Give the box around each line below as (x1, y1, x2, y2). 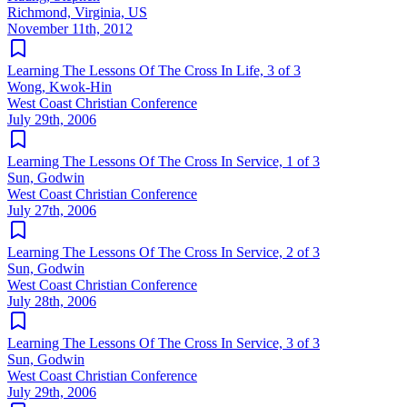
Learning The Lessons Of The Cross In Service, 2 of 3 (7, 243, 320, 260)
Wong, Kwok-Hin (7, 78, 112, 94)
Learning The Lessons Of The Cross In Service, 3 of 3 (7, 334, 320, 351)
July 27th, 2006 (7, 202, 96, 218)
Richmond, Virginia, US (7, 4, 147, 20)
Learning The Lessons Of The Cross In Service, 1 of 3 (7, 153, 320, 169)
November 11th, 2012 (7, 20, 133, 36)
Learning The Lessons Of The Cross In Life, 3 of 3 (7, 62, 301, 78)
